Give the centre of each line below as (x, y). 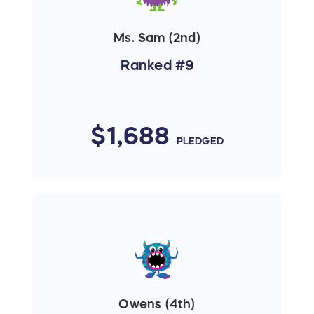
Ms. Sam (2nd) (157, 37)
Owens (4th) (157, 305)
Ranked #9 (157, 65)
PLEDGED (200, 141)
